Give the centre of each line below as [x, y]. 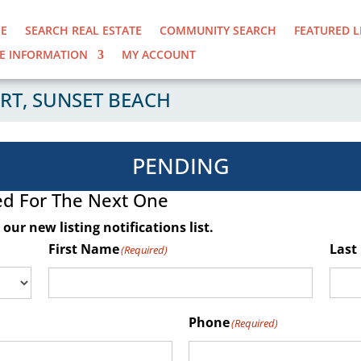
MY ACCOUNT [159, 54]
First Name [83, 249]
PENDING [180, 166]
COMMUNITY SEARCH [218, 30]
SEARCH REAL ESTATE [84, 30]
